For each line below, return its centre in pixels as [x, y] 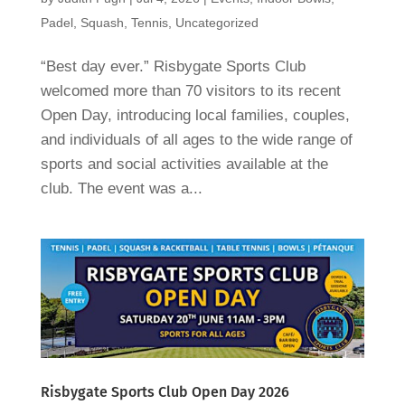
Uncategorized [217, 22]
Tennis [149, 22]
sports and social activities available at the [184, 164]
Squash [102, 22]
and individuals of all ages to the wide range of [196, 139]
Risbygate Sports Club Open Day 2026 [165, 392]
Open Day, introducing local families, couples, [195, 115]
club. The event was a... [121, 188]
